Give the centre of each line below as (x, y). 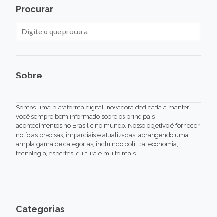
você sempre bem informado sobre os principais (85, 116)
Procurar (35, 9)
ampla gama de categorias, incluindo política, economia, (97, 144)
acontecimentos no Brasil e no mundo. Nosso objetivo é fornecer (108, 125)
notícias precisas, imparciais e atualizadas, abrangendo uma (102, 135)
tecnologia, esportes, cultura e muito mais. (77, 153)
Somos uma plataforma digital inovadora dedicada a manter (103, 107)
